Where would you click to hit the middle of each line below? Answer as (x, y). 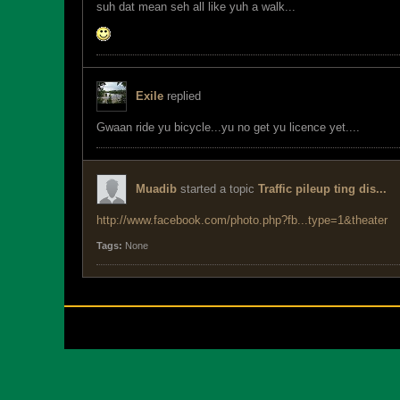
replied (182, 96)
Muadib (156, 189)
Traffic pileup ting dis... (322, 189)
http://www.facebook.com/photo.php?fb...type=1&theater (242, 220)
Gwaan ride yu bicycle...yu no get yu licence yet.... (228, 127)
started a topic (217, 189)
